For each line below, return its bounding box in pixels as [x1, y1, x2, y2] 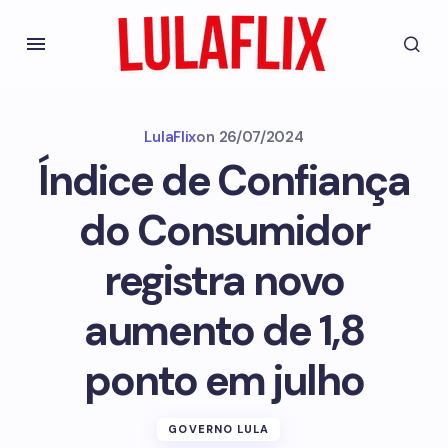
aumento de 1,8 [83, 303, 365, 358]
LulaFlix [144, 127, 197, 147]
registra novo [103, 253, 345, 308]
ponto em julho [84, 353, 364, 408]
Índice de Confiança [38, 153, 410, 208]
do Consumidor [79, 203, 369, 258]
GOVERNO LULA [168, 422, 270, 436]
